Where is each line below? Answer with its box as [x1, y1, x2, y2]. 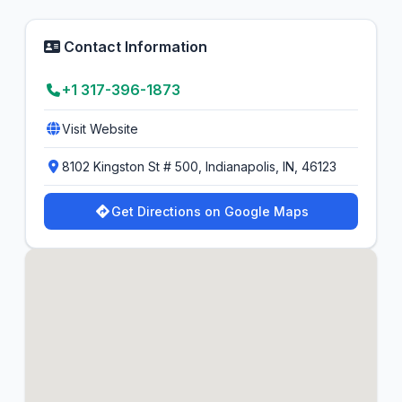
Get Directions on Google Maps [111, 204, 309, 219]
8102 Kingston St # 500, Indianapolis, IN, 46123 [62, 159, 336, 174]
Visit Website [62, 121, 138, 136]
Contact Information [60, 38, 207, 56]
